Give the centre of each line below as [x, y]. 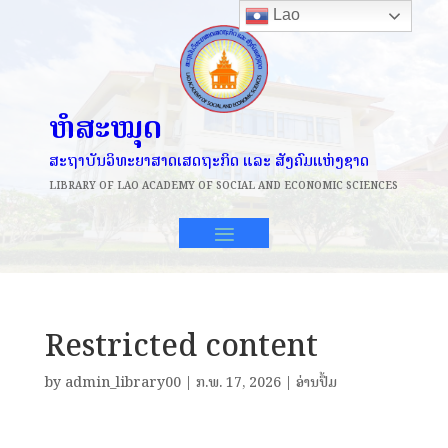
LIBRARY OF [83, 185]
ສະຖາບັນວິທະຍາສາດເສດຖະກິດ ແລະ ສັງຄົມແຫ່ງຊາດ [209, 160]
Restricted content [181, 345]
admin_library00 [122, 382]
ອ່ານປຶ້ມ [316, 382]
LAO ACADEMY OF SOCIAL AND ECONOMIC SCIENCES [257, 185]
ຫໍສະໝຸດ [105, 127]
